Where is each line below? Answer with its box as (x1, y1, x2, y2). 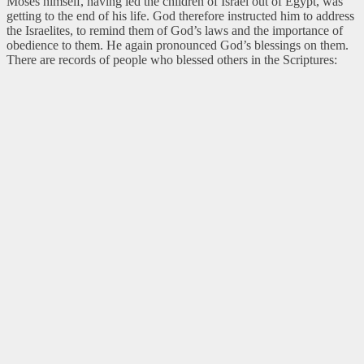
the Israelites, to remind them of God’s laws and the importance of (6, 23, 343, 37)
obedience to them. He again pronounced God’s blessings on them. (6, 37, 349, 52)
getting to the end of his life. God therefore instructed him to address (6, 8, 354, 23)
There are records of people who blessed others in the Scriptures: (6, 52, 337, 67)
